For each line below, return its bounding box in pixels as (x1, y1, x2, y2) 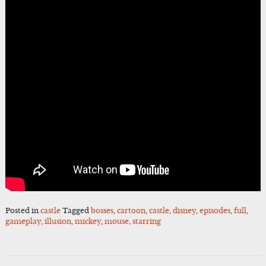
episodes (199, 206, 230, 216)
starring (132, 217, 161, 226)
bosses (90, 206, 113, 216)
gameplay (5, 217, 41, 226)
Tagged (62, 206, 91, 216)
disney (172, 206, 196, 216)
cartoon (116, 206, 145, 216)
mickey (74, 217, 101, 226)
